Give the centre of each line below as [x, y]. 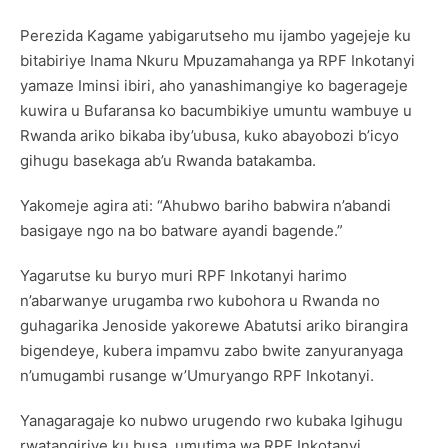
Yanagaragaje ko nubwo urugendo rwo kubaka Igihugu [211, 421]
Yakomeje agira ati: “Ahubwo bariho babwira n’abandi [205, 206]
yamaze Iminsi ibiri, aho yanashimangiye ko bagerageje [214, 86]
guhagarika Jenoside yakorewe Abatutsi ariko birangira [214, 326]
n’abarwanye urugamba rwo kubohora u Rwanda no [200, 301]
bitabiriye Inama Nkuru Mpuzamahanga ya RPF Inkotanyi [217, 61]
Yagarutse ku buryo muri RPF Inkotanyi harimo [183, 276]
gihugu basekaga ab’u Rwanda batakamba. [168, 161]
